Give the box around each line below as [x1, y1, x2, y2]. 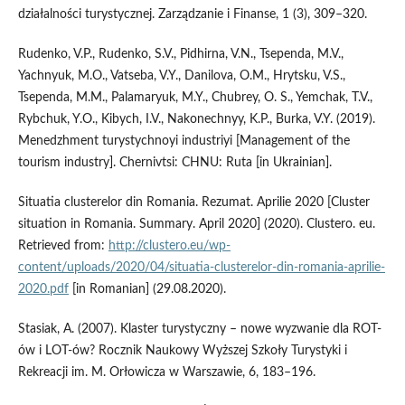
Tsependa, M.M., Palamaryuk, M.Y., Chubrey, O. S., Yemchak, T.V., [17, 90, 372, 104]
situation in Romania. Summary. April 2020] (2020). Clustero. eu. [17, 217, 375, 231]
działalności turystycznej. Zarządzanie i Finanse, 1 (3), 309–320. [17, 7, 367, 21]
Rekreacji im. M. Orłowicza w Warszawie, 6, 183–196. [17, 365, 316, 379]
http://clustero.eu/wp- [108, 239, 231, 252]
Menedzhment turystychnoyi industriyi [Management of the [17, 134, 350, 147]
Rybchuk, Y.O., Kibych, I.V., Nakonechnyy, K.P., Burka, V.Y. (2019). [17, 112, 375, 126]
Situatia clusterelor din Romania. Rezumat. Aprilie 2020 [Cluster [17, 195, 370, 209]
